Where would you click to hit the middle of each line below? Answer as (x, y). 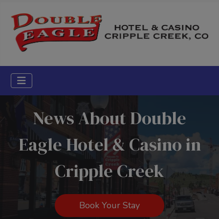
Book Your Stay (109, 206)
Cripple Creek (109, 171)
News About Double (109, 118)
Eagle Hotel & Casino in (109, 145)
